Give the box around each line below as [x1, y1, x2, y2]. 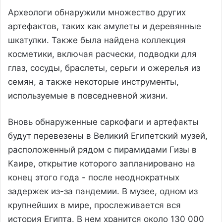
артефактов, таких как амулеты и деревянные [8, 21, 201, 31]
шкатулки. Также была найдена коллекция [8, 35, 186, 45]
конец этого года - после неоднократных [8, 172, 179, 182]
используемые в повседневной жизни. [8, 90, 168, 101]
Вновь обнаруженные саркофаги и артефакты [8, 116, 199, 127]
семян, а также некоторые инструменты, [8, 76, 179, 87]
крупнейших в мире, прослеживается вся [8, 200, 181, 210]
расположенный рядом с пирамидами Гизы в [8, 144, 197, 155]
